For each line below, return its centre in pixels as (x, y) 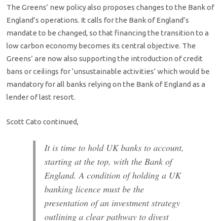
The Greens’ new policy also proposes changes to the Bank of (110, 7)
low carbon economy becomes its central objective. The (101, 45)
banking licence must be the (94, 189)
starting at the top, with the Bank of (109, 161)
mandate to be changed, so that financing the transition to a (108, 33)
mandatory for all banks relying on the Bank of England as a (106, 84)
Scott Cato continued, (43, 122)
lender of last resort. (41, 97)
